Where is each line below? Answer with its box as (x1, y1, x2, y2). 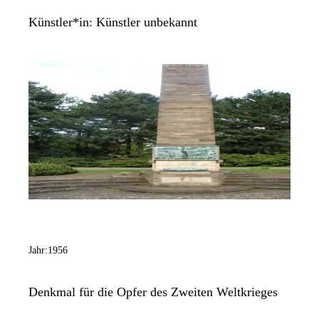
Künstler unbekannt (96, 15, 197, 30)
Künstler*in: (28, 15, 96, 30)
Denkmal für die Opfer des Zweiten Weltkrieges (28, 284, 278, 299)
